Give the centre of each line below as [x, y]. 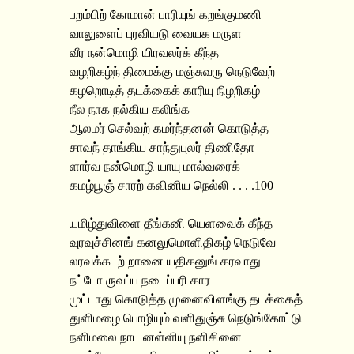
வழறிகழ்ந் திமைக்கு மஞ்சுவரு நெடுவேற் [172, 72]
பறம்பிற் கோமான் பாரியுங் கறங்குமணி [166, 15]
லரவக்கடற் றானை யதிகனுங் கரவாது [165, 261]
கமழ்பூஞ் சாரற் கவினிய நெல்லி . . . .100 [171, 185]
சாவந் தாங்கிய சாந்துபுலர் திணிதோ [162, 147]
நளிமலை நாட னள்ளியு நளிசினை [156, 337]
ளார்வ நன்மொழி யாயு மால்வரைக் [155, 166]
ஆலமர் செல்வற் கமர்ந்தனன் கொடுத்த [169, 128]
